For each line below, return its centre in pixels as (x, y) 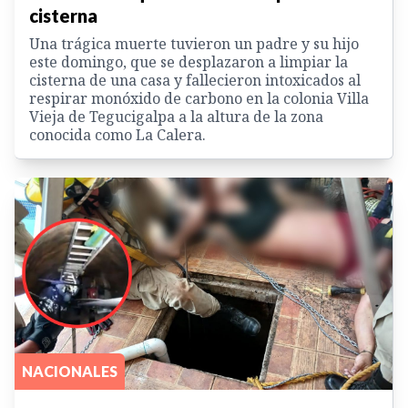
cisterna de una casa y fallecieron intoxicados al (195, 80)
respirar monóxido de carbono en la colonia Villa (199, 98)
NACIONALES (70, 372)
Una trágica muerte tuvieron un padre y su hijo (194, 43)
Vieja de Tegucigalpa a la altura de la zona (176, 116)
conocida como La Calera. (117, 134)
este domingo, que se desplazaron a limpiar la (189, 61)
